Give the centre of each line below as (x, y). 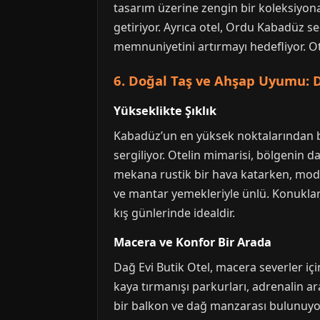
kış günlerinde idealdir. (174, 213)
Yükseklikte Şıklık (165, 111)
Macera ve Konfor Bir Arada (192, 242)
